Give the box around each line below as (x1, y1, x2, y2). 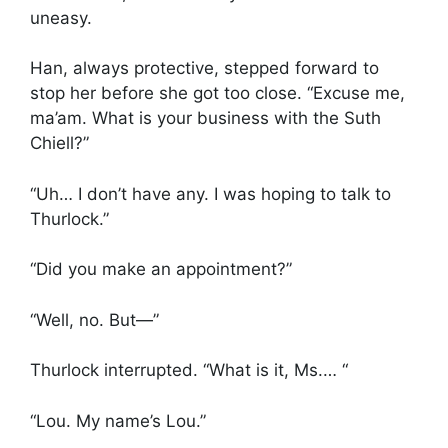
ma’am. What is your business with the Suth (30, 108, 381, 129)
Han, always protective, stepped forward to (30, 58, 379, 79)
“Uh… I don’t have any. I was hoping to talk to (30, 183, 391, 204)
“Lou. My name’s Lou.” (30, 410, 206, 431)
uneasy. (30, 7, 92, 28)
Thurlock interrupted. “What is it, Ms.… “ (30, 360, 348, 381)
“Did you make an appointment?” (30, 259, 292, 280)
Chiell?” (30, 133, 89, 154)
